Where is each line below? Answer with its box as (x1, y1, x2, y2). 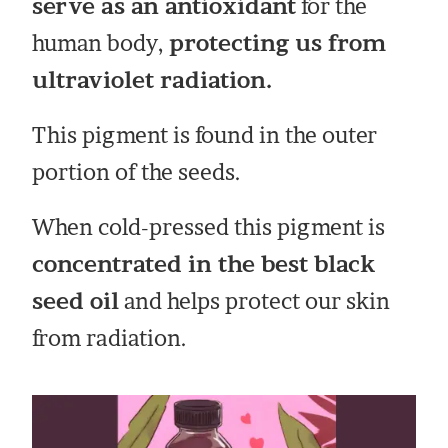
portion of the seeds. (32, 158, 242, 185)
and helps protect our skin (119, 287, 391, 314)
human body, (32, 29, 170, 56)
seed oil (32, 287, 120, 314)
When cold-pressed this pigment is (32, 213, 386, 240)
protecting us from (169, 29, 387, 56)
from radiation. (32, 324, 188, 351)
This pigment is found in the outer (32, 121, 378, 148)
